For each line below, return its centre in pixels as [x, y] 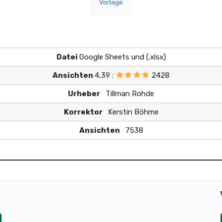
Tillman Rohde [128, 93]
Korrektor [84, 112]
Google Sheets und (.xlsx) [122, 57]
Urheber [85, 93]
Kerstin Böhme [131, 112]
